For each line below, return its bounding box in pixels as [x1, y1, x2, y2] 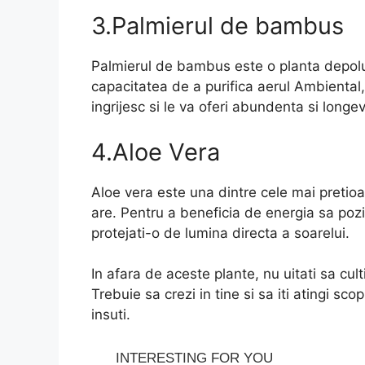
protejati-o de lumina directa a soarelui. [91, 224, 350, 241]
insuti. [91, 306, 130, 323]
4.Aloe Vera [91, 137, 220, 166]
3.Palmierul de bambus [91, 11, 344, 41]
